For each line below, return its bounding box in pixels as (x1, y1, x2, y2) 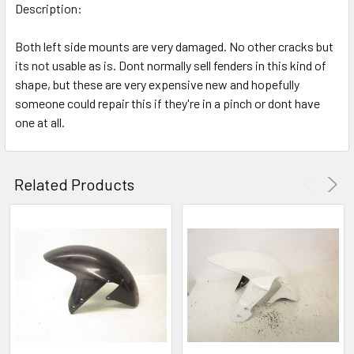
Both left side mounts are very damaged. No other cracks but (15, 38, 333, 54)
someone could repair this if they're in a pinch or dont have (15, 95, 320, 111)
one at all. (15, 114, 65, 130)
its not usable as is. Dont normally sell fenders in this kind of (15, 57, 326, 73)
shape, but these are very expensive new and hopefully (15, 76, 299, 92)
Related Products (14, 174, 134, 194)
